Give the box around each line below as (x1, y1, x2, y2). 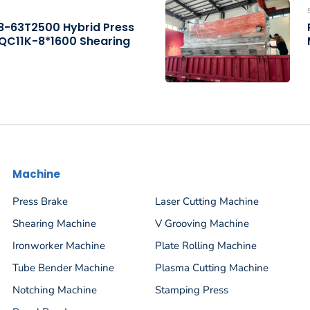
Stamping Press (155, 283, 228, 298)
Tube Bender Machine (12, 261, 114, 275)
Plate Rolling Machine (155, 239, 257, 253)
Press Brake (12, 194, 68, 209)
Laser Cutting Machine (155, 194, 259, 209)
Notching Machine (12, 283, 97, 298)
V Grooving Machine (155, 217, 249, 231)
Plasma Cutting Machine (155, 261, 268, 275)
